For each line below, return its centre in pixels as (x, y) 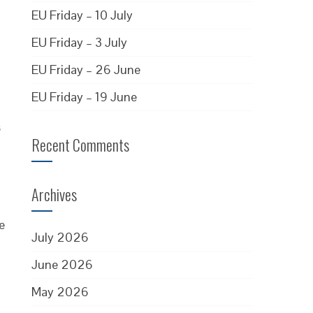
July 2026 (60, 237)
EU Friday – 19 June (85, 97)
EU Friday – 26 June (86, 70)
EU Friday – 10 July (82, 15)
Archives (54, 194)
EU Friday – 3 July (80, 42)
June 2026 (63, 264)
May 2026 (60, 292)
